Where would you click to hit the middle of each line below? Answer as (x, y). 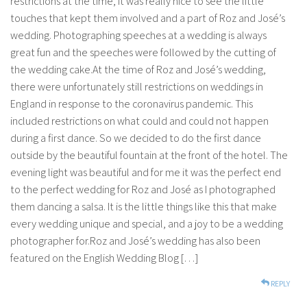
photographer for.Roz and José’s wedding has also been (135, 241)
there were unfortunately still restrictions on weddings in (137, 87)
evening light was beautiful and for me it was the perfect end (146, 173)
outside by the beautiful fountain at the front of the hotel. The (149, 156)
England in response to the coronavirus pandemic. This (132, 104)
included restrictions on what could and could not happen (139, 121)
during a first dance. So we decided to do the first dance (136, 138)
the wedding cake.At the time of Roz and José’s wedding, (138, 70)
